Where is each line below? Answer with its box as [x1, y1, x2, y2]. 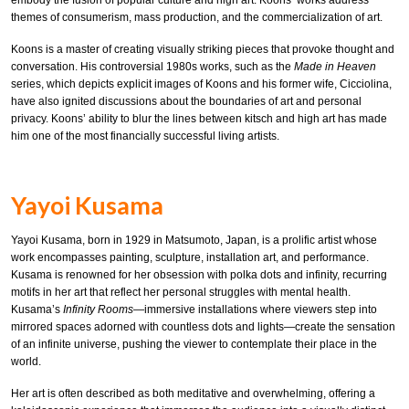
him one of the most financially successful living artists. [11, 129, 279, 142]
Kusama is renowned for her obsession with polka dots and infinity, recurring [11, 268, 387, 282]
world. [11, 355, 41, 369]
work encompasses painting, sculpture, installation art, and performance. [11, 251, 369, 265]
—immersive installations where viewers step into [133, 303, 377, 317]
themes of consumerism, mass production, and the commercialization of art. [11, 11, 383, 25]
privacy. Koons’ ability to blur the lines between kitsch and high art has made [11, 111, 387, 125]
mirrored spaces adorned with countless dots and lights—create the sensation [11, 320, 395, 334]
